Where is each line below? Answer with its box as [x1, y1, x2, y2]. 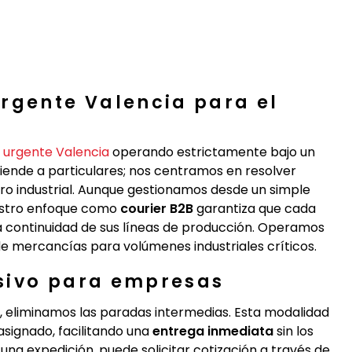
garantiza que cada [193, 200, 316, 218]
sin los [273, 322, 313, 340]
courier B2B [120, 200, 193, 218]
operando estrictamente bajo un [109, 143, 315, 161]
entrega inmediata [152, 322, 273, 340]
